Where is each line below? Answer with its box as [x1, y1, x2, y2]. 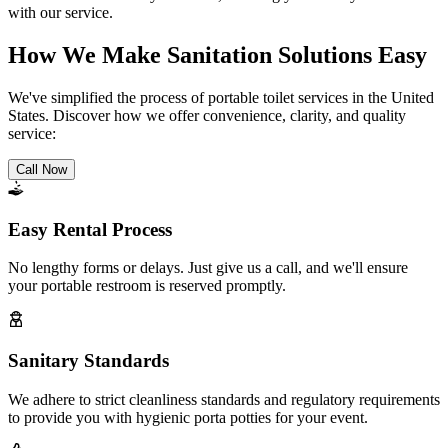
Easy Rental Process [8, 218, 172, 240]
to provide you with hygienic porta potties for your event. [8, 408, 368, 426]
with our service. [8, 3, 113, 21]
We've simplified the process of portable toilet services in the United [8, 88, 434, 106]
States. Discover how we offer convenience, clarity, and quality [8, 106, 406, 124]
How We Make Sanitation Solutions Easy [8, 41, 427, 68]
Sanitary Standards [8, 349, 169, 371]
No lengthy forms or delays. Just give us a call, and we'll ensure [8, 259, 408, 277]
